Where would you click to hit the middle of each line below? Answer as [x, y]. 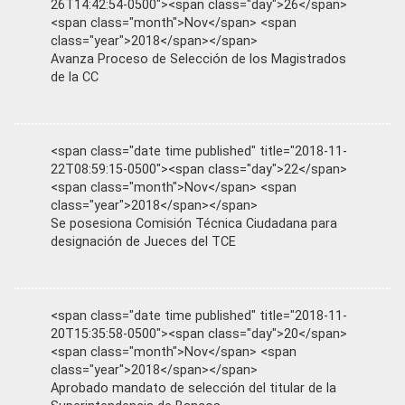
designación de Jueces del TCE [143, 241]
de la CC [75, 77]
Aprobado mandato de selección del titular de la [193, 388]
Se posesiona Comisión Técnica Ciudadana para [194, 223]
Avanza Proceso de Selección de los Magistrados [198, 59]
